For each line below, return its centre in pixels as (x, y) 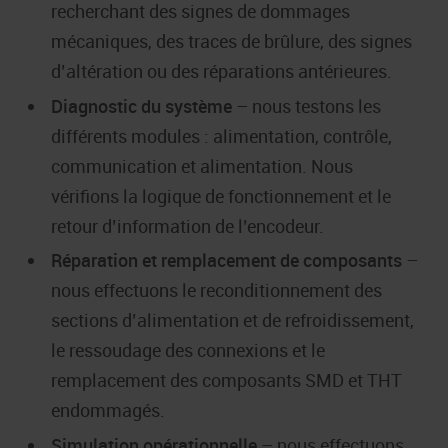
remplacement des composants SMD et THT (226, 380)
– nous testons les (306, 105)
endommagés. (108, 410)
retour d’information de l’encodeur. (187, 225)
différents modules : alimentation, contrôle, (221, 135)
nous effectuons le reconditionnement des (216, 290)
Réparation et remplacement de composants (226, 260)
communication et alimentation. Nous (202, 165)
